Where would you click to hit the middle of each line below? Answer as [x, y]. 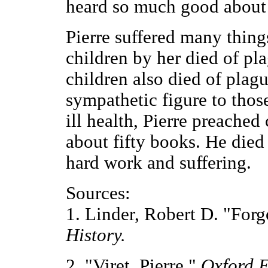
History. [95, 235]
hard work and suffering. [158, 163]
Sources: [98, 193]
